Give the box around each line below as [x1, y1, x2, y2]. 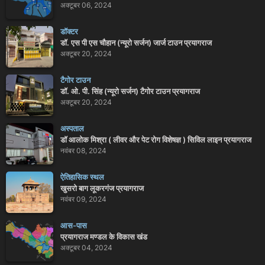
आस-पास [60, 221, 87, 230]
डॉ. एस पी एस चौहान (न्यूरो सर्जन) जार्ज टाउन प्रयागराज [60, 38, 212, 47]
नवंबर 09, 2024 [60, 195, 106, 203]
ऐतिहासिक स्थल [60, 172, 104, 182]
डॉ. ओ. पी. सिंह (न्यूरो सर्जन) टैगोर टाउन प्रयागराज [60, 86, 200, 96]
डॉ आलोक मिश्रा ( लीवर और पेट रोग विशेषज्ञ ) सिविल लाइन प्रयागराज [60, 135, 251, 144]
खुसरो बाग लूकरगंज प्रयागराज [60, 183, 144, 193]
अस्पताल [60, 124, 84, 133]
